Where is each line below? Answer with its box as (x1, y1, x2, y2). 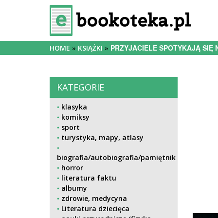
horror (61, 163, 83, 172)
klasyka (61, 102, 87, 111)
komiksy (61, 112, 90, 122)
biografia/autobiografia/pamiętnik (57, 153, 176, 162)
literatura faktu (61, 173, 116, 182)
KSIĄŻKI (78, 43, 103, 53)
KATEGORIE (57, 81, 104, 93)
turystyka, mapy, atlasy (61, 133, 144, 142)
